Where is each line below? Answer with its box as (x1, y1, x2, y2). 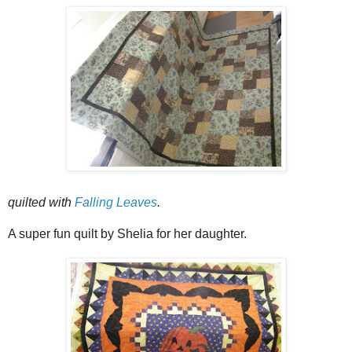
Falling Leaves (75, 195, 157, 209)
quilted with (8, 195, 75, 209)
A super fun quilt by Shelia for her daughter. (8, 226, 247, 240)
